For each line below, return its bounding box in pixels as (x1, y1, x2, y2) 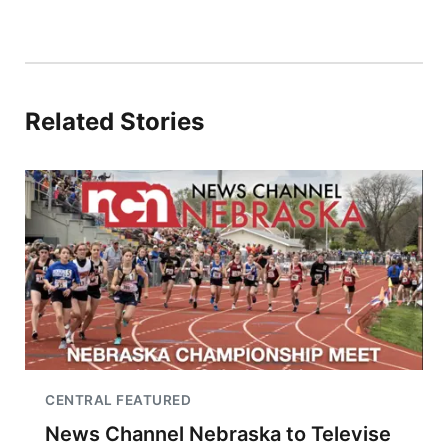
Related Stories (25, 107, 204, 136)
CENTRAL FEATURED (45, 392, 191, 408)
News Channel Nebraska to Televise (45, 422, 391, 446)
